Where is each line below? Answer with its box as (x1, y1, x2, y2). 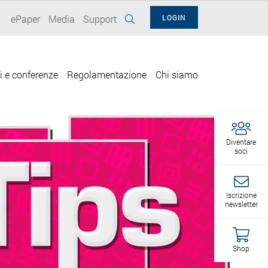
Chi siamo (156, 68, 198, 81)
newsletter (224, 199, 258, 209)
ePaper (11, 13, 40, 25)
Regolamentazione (67, 68, 147, 81)
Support (83, 13, 117, 25)
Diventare (226, 136, 256, 147)
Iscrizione (226, 190, 257, 200)
